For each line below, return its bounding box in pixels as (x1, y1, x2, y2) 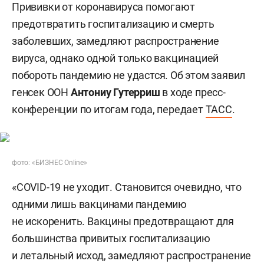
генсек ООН (12, 86, 71, 98)
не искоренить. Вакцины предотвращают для (12, 215, 234, 227)
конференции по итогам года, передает (12, 103, 206, 115)
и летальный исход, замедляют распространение (12, 249, 252, 262)
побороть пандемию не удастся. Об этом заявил (12, 69, 246, 81)
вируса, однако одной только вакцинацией (12, 52, 219, 64)
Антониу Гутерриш (70, 86, 160, 98)
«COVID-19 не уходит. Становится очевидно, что (12, 181, 242, 193)
